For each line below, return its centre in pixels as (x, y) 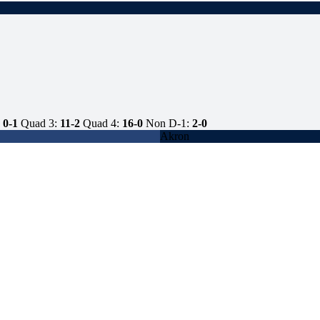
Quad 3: (39, 123)
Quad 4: (101, 123)
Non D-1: (167, 123)
